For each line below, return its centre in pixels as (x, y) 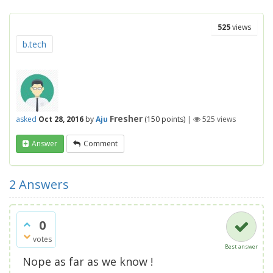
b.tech (34, 44)
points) (172, 119)
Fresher (126, 119)
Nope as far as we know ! (88, 262)
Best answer (241, 247)
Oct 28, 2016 (61, 119)
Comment (101, 144)
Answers (42, 185)
